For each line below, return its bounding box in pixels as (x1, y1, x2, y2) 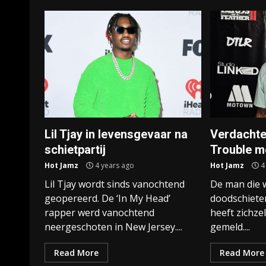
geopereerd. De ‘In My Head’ (45, 192, 170, 205)
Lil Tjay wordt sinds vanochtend (45, 178, 185, 191)
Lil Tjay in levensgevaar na (45, 127, 188, 141)
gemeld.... (210, 220, 251, 233)
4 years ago (93, 160, 134, 170)
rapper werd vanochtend (45, 206, 154, 219)
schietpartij (45, 142, 106, 157)
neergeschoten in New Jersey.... (45, 220, 182, 233)
